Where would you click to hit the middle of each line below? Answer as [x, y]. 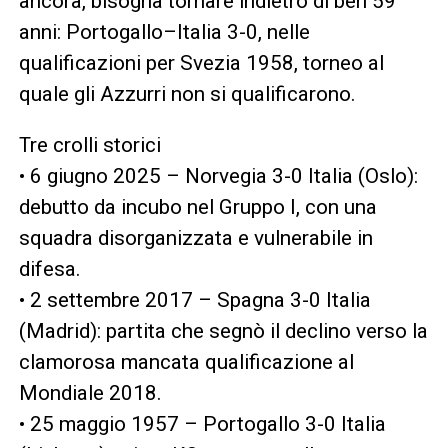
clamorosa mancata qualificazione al [186, 361]
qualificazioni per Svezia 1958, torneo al [201, 62]
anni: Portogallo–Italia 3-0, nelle [164, 31]
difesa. [49, 268]
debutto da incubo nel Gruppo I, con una [197, 206]
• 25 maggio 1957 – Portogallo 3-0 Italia [202, 423]
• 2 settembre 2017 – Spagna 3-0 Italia [194, 299]
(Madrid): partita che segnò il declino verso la [223, 330]
